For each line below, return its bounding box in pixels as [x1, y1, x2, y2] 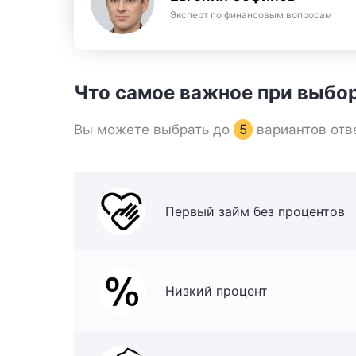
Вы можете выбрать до [74, 121, 234, 137]
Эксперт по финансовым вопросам [170, 8, 332, 21]
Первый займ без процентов [165, 203, 345, 219]
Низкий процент [165, 282, 268, 299]
